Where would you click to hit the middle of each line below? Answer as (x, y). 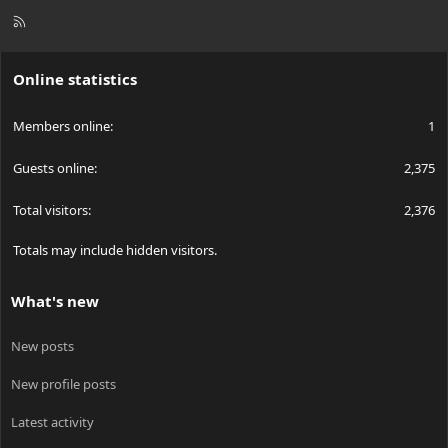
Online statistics (75, 79)
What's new (55, 301)
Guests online (53, 168)
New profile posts (63, 384)
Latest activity (52, 422)
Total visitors (50, 210)
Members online (61, 126)
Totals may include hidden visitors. (115, 250)
